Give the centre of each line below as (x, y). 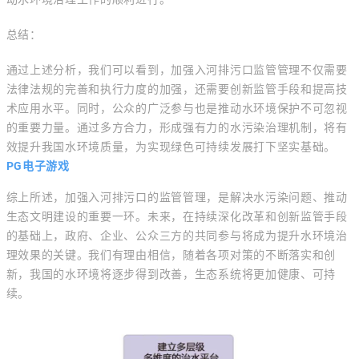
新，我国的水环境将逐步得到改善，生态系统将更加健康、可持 (171, 274)
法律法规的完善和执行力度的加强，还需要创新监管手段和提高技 (177, 89)
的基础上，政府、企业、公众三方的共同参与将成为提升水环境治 (177, 236)
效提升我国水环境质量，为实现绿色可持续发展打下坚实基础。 (171, 147)
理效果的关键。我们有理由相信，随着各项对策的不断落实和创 (171, 255)
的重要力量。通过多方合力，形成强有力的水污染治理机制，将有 (177, 127)
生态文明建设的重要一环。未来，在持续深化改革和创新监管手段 (177, 216)
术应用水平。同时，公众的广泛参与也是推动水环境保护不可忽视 (177, 108)
